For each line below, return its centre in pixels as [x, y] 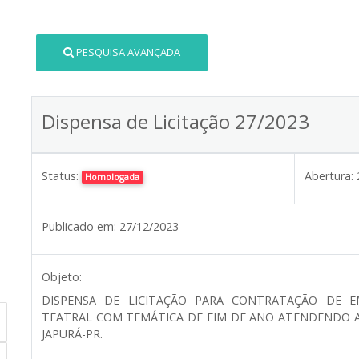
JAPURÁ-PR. [72, 333]
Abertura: [329, 175]
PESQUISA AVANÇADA [129, 52]
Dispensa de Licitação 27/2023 [175, 121]
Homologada [113, 176]
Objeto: [62, 276]
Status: [60, 175]
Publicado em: [79, 226]
